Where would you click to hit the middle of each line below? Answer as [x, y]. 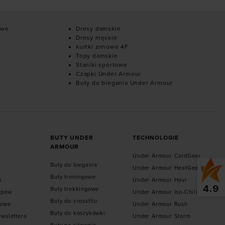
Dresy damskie [98, 28]
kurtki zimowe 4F [102, 46]
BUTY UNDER [72, 137]
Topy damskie [97, 55]
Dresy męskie [97, 37]
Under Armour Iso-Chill [165, 192]
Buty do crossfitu [74, 201]
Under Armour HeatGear [167, 168]
